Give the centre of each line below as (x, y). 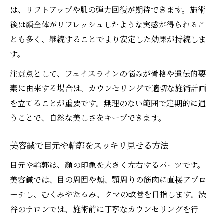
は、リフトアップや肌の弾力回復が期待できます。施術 (108, 10)
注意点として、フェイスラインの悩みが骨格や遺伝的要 (108, 74)
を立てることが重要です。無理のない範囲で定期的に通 (108, 103)
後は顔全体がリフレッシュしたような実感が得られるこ (108, 25)
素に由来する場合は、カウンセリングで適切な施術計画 (108, 88)
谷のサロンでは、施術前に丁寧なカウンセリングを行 (104, 209)
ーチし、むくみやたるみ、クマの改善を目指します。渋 (108, 194)
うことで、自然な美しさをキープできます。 (88, 118)
